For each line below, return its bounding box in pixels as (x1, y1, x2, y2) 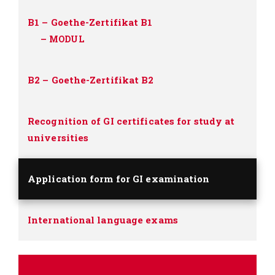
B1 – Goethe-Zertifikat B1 (28, 15, 153, 28)
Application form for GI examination (28, 172, 210, 185)
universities (28, 131, 89, 144)
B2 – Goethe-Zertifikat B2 (28, 73, 154, 86)
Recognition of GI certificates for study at (28, 114, 235, 127)
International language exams (28, 213, 178, 226)
